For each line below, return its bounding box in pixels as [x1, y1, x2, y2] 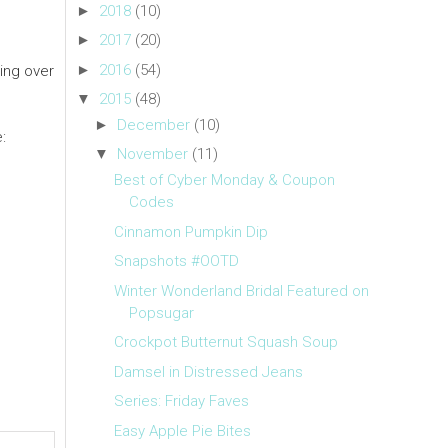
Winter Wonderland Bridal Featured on [113, 281, 369, 300]
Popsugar [128, 303, 194, 322]
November [117, 145, 188, 164]
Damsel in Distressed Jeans [113, 362, 303, 381]
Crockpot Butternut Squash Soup [113, 333, 338, 352]
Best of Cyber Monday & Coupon [113, 171, 335, 190]
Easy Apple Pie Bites [113, 421, 251, 440]
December [117, 115, 190, 134]
